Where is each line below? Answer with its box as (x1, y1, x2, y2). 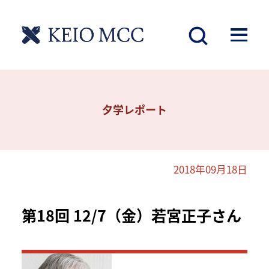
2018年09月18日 (174, 162, 248, 177)
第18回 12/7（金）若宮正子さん (21, 204, 241, 226)
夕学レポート (102, 101, 167, 118)
